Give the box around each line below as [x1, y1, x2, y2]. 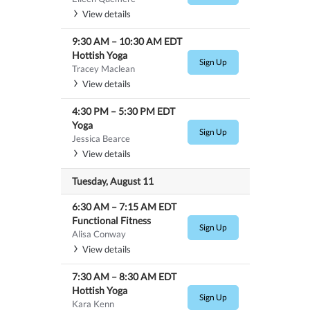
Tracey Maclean [71, 62, 135, 74]
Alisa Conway [71, 228, 126, 239]
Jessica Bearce [71, 132, 130, 144]
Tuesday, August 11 [71, 174, 154, 187]
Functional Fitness [71, 214, 151, 226]
